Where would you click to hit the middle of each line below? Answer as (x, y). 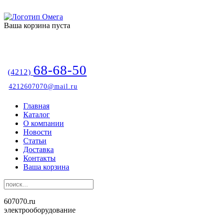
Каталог (37, 115)
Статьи (35, 141)
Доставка (39, 149)
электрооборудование (40, 210)
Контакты (39, 158)
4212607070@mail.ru (43, 86)
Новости (38, 132)
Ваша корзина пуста (37, 25)
